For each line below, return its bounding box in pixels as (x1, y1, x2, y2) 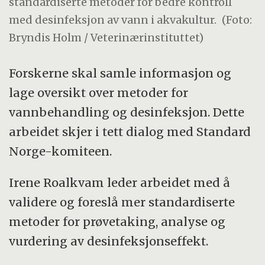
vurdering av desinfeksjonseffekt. (9, 234, 209, 249)
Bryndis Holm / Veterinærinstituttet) (9, 30, 204, 44)
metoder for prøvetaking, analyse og (9, 214, 226, 230)
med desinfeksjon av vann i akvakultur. (9, 12, 217, 27)
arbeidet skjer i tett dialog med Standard (9, 124, 251, 140)
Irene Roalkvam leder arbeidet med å (9, 175, 231, 190)
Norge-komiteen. (9, 144, 112, 159)
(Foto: (222, 12, 253, 27)
